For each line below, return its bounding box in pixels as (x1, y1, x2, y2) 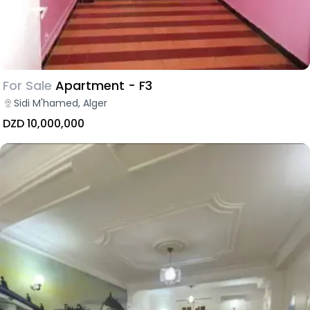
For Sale (3, 76, 52, 94)
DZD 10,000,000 (3, 115, 84, 131)
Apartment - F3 (55, 76, 152, 94)
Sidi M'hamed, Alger (14, 95, 107, 110)
